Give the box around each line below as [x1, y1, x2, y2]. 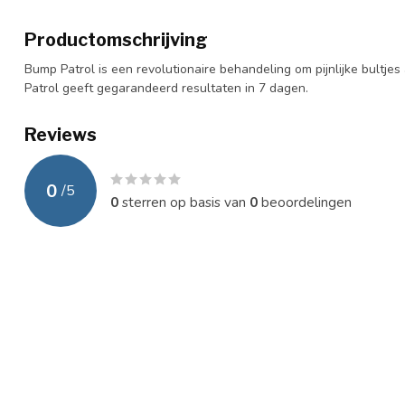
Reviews [24, 124, 97, 146]
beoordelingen [258, 193, 352, 212]
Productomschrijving [24, 29, 208, 51]
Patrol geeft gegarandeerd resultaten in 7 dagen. [24, 80, 308, 97]
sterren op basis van [118, 193, 250, 212]
